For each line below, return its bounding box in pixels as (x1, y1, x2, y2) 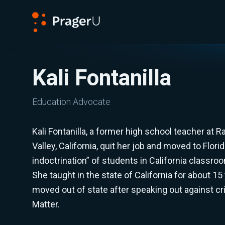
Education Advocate (32, 96, 110, 107)
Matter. (32, 199, 62, 209)
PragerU (32, 33, 60, 42)
